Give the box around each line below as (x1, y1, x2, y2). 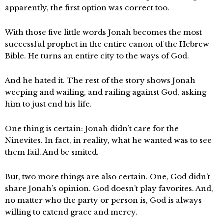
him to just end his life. (5, 99, 92, 109)
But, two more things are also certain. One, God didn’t (5, 172, 210, 181)
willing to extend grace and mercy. (5, 207, 137, 217)
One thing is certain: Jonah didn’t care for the (5, 124, 179, 133)
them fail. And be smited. (5, 147, 99, 157)
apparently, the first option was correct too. (5, 3, 169, 12)
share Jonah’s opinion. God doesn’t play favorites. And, (5, 184, 213, 193)
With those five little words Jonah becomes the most (5, 27, 202, 37)
